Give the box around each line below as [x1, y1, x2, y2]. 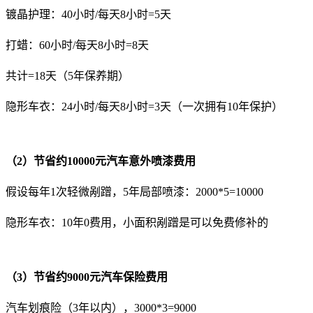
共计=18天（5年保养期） [6, 70, 129, 82]
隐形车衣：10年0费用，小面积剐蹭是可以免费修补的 [6, 217, 268, 229]
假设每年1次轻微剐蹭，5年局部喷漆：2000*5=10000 [6, 186, 263, 198]
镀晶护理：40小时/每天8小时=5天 [6, 8, 171, 21]
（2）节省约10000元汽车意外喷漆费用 [6, 155, 196, 168]
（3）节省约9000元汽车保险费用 [6, 271, 168, 284]
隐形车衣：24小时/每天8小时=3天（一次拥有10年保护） [6, 101, 283, 113]
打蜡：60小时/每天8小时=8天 [6, 39, 149, 52]
